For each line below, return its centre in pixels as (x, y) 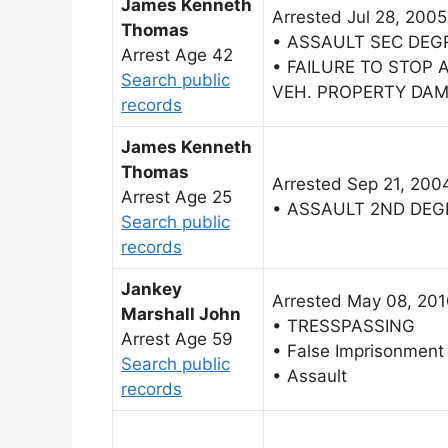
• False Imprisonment (358, 350)
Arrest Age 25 (176, 196)
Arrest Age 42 (177, 54)
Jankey (151, 288)
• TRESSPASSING (343, 325)
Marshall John (181, 313)
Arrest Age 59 (177, 338)
